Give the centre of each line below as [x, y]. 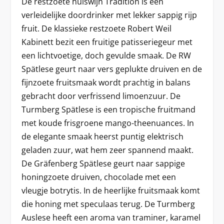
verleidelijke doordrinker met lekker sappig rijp [109, 15]
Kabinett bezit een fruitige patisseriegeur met [107, 42]
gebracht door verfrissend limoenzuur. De [101, 96]
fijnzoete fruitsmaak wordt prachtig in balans [106, 82]
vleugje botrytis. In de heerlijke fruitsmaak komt [110, 190]
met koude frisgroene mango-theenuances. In [107, 123]
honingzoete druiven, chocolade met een [98, 177]
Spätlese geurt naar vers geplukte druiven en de [111, 69]
